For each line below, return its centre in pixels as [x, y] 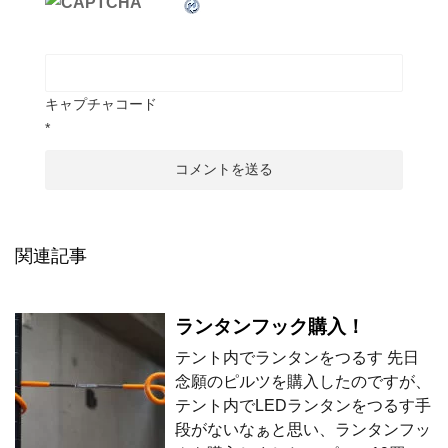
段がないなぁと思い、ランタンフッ [303, 429]
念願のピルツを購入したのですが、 [303, 381]
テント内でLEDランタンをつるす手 [303, 405]
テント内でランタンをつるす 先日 [297, 357]
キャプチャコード [101, 103]
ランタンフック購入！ [270, 326]
